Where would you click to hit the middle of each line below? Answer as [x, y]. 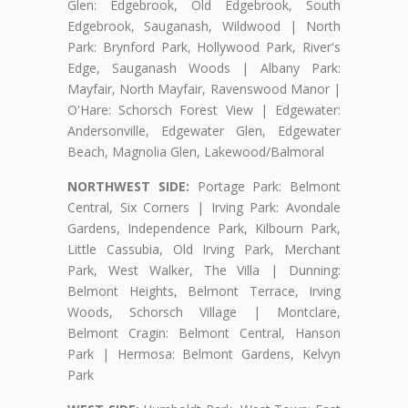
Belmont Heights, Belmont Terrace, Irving [204, 291]
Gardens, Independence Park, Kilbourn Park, [204, 228]
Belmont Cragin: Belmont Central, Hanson [204, 332]
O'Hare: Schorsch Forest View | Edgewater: [204, 109]
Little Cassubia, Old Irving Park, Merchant [204, 249]
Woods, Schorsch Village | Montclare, [204, 311]
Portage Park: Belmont [265, 186]
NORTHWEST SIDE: [128, 186]
